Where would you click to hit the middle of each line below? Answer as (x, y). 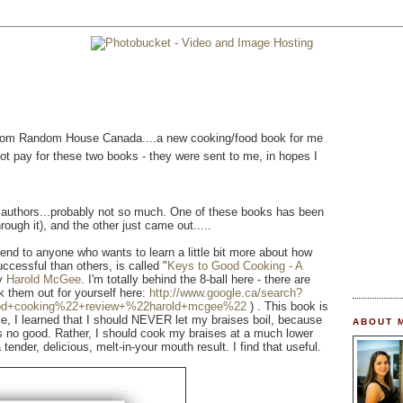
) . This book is (287, 307)
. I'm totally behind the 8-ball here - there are (196, 280)
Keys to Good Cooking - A (235, 266)
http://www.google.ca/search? (226, 293)
